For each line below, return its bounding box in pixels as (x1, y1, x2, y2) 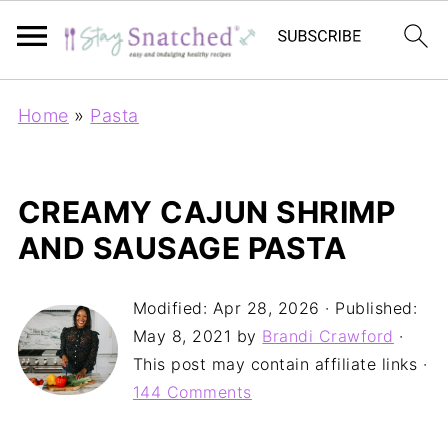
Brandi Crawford (262, 326, 394, 346)
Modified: (132, 298, 213, 318)
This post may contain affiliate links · (132, 354, 428, 374)
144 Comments (132, 382, 252, 402)
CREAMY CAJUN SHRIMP (17, 194, 396, 230)
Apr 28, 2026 (212, 298, 320, 318)
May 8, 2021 (132, 326, 232, 346)
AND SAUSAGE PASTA (17, 230, 347, 266)
